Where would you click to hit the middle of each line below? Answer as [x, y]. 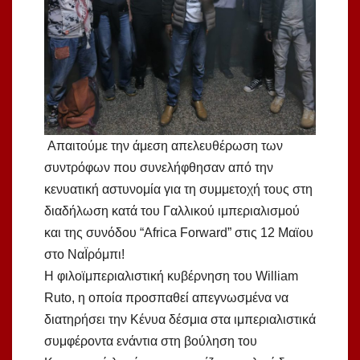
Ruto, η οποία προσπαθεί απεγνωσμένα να [166, 298]
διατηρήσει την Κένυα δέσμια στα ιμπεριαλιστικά [180, 320]
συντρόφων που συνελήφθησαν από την [159, 168]
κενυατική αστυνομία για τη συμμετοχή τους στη [178, 190]
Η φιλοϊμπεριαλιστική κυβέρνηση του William [171, 276]
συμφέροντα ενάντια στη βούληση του [151, 342]
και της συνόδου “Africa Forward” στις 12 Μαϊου [179, 233]
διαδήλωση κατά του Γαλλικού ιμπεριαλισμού [172, 211]
